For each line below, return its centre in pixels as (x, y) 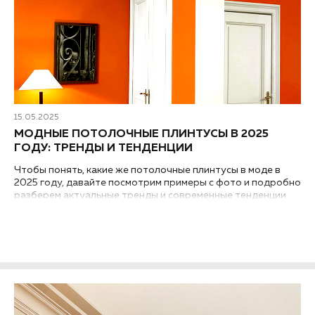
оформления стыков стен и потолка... (103, 208)
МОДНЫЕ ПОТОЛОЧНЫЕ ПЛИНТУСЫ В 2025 (141, 135)
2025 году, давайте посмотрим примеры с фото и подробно (157, 183)
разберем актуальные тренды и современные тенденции (150, 196)
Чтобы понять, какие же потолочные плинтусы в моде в (147, 171)
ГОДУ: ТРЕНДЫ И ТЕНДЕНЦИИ (103, 149)
